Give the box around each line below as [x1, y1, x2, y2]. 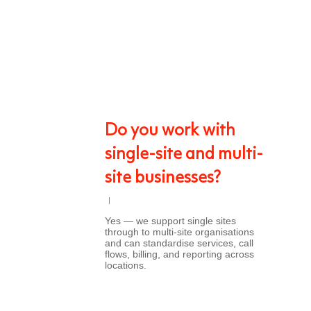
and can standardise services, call [105, 237, 253, 249]
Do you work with [105, 123, 235, 140]
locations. [105, 260, 146, 271]
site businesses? [105, 170, 221, 187]
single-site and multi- [105, 146, 263, 163]
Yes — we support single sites [105, 215, 236, 226]
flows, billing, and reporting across [105, 249, 254, 260]
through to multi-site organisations [105, 226, 254, 237]
